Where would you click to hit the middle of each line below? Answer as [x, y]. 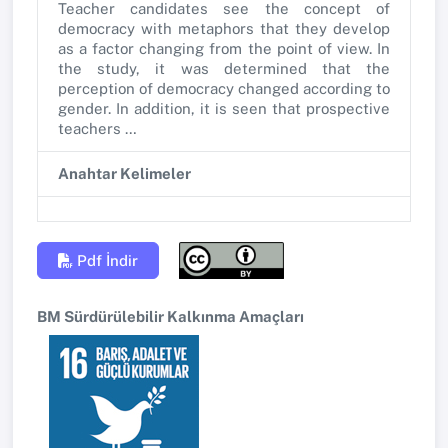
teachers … [97, 128]
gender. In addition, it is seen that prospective [224, 108]
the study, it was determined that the [224, 68]
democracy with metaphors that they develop [224, 28]
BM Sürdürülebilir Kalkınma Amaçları [170, 317]
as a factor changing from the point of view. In [224, 48]
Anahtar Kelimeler [124, 173]
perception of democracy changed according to [224, 88]
